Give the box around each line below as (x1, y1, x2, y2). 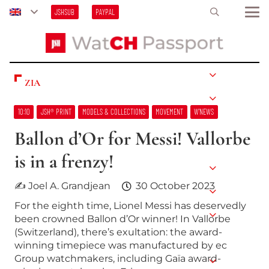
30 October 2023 (135, 180, 215, 192)
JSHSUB (55, 7, 75, 17)
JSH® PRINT (40, 107, 71, 117)
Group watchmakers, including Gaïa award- (14, 253, 221, 265)
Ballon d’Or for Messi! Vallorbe (14, 126, 250, 150)
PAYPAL (95, 7, 115, 17)
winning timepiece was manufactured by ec (14, 240, 227, 252)
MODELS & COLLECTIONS (82, 107, 145, 117)
